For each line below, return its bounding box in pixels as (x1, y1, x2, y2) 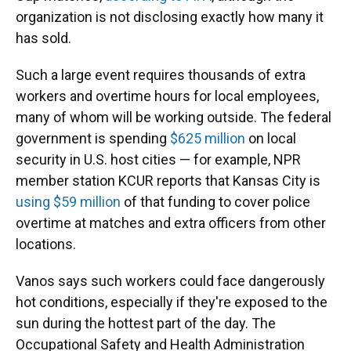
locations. (16, 236, 76, 252)
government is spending (16, 130, 170, 147)
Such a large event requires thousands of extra (16, 67, 306, 83)
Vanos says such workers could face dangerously (16, 273, 325, 289)
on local (245, 130, 296, 147)
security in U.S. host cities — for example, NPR (16, 151, 301, 168)
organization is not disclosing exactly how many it (16, 9, 324, 25)
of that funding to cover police (121, 194, 310, 210)
